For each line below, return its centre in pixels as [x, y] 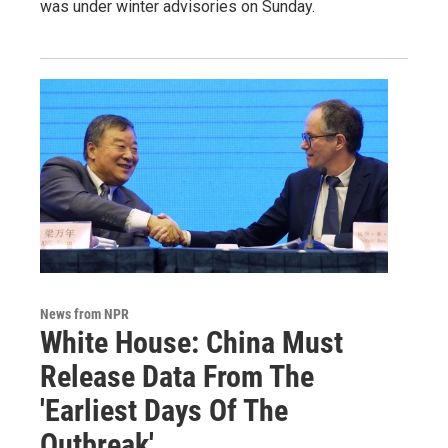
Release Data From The [177, 376]
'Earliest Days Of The [164, 410]
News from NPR [84, 313]
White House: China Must [191, 342]
